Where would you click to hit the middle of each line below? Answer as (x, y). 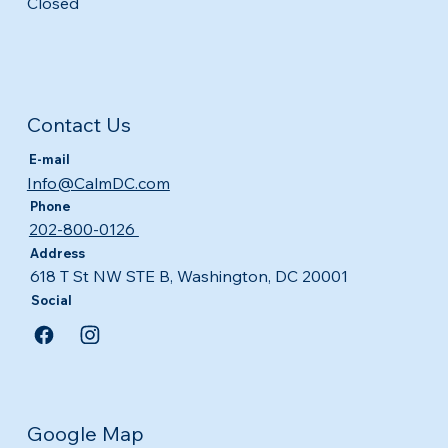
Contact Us (79, 125)
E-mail (49, 159)
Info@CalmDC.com (98, 182)
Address (57, 252)
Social (52, 299)
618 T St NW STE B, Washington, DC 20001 (188, 276)
